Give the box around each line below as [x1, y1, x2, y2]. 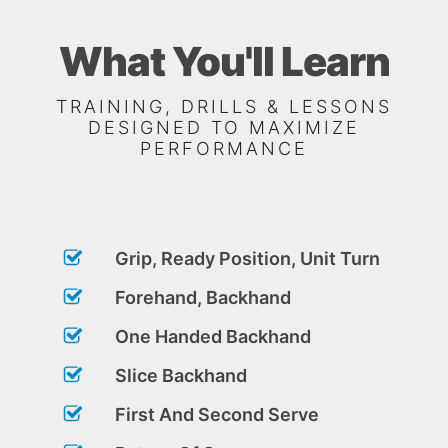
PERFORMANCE [140, 137, 308, 159]
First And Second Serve [115, 403, 319, 425]
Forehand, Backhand [115, 286, 291, 308]
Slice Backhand [115, 364, 247, 386]
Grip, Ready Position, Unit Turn [115, 247, 380, 269]
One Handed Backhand [115, 325, 311, 347]
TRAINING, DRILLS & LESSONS [56, 95, 392, 117]
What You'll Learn [58, 36, 390, 86]
